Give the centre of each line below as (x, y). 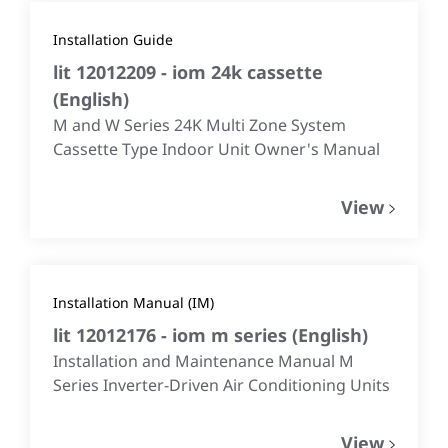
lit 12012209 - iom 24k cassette (188, 72)
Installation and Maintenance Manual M (203, 361)
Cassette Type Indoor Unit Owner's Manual (216, 149)
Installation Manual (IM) (133, 302)
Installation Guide (113, 39)
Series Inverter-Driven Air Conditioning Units (221, 385)
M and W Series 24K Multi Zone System (199, 125)
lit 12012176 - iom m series (172, 335)
